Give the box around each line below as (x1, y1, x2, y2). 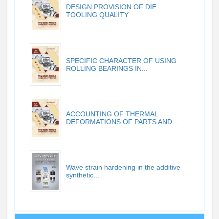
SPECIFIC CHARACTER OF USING (66, 56, 176, 65)
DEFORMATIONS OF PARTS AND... (66, 118, 178, 126)
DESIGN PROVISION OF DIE (66, 2, 156, 11)
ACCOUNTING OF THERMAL (66, 110, 158, 118)
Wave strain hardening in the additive (66, 163, 180, 172)
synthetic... (66, 171, 99, 179)
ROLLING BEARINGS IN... (66, 64, 148, 72)
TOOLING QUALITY (66, 10, 129, 19)
